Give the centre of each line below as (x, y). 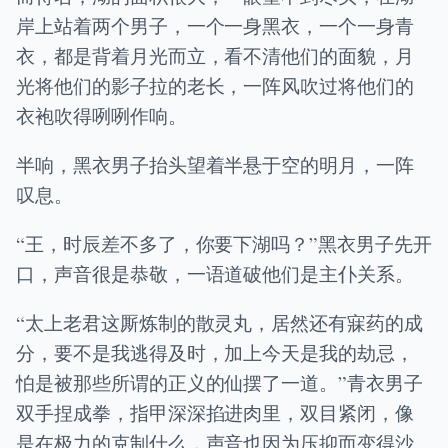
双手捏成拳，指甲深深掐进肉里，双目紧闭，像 (215, 413)
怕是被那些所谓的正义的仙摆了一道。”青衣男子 (219, 383)
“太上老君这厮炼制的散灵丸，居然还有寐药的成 (219, 323)
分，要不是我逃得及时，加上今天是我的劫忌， (215, 353)
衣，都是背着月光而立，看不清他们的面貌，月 (215, 55)
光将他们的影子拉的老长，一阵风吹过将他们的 (215, 85)
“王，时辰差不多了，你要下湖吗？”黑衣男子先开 (224, 244)
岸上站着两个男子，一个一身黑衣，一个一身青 (215, 25)
